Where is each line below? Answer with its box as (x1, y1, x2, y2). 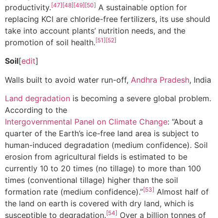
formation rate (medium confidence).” (5, 187, 143, 197)
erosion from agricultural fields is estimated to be (5, 152, 187, 162)
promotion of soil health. (5, 37, 95, 47)
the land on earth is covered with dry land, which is (5, 199, 194, 209)
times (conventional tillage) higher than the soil (5, 175, 178, 185)
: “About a (167, 117, 203, 127)
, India (189, 74, 211, 85)
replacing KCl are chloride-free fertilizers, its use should (5, 14, 210, 24)
